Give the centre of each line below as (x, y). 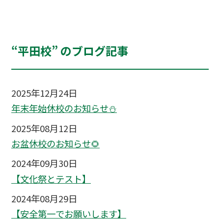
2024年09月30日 (44, 163)
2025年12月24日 (44, 93)
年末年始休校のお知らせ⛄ (64, 108)
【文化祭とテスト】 (51, 179)
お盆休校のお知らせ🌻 (55, 144)
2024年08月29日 (44, 198)
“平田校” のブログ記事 (69, 51)
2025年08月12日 (44, 128)
